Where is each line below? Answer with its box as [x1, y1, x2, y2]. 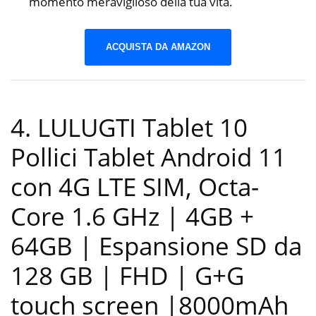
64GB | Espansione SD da [11, 229, 302, 262]
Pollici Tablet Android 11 [11, 140, 286, 174]
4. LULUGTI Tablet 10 [11, 110, 248, 144]
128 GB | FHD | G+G [11, 258, 244, 292]
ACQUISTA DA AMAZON [106, 42, 210, 53]
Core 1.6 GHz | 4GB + [11, 199, 254, 233]
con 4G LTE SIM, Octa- [11, 169, 259, 203]
